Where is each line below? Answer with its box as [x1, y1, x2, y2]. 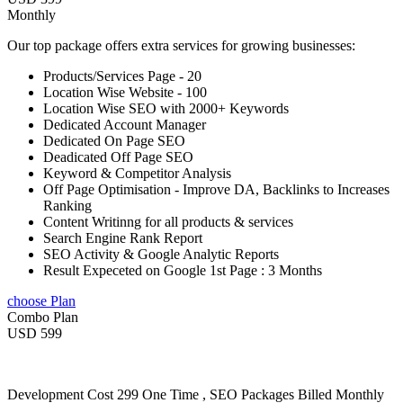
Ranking [43, 197, 92, 213]
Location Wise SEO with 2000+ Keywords [43, 100, 289, 116]
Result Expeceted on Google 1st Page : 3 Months [43, 262, 322, 278]
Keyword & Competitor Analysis [43, 165, 231, 181]
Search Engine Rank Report [43, 229, 202, 246]
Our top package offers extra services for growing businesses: [7, 37, 355, 53]
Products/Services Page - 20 [43, 67, 201, 84]
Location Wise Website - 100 [43, 84, 207, 100]
